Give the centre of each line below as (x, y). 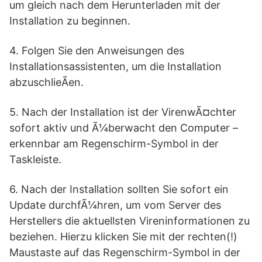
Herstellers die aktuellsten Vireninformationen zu (130, 221)
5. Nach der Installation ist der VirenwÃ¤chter (123, 112)
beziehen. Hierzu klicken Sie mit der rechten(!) (123, 237)
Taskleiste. (35, 159)
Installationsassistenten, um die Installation (116, 66)
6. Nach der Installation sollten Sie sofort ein (119, 189)
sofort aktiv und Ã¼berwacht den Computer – (124, 128)
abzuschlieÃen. (46, 82)
